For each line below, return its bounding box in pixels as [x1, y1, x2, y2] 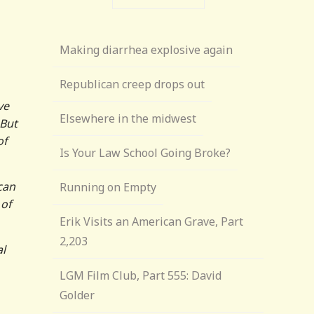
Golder [60, 287, 95, 303]
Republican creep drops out [60, 76, 205, 92]
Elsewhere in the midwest [60, 111, 197, 126]
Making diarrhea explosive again [60, 42, 233, 57]
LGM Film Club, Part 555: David [60, 268, 222, 283]
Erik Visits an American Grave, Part [60, 214, 244, 229]
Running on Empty [60, 179, 157, 195]
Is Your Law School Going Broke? [60, 145, 231, 161]
